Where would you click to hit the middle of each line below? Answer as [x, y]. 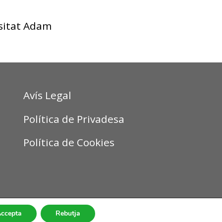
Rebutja [68, 213]
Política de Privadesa [74, 119]
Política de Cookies [69, 142]
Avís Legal [47, 95]
